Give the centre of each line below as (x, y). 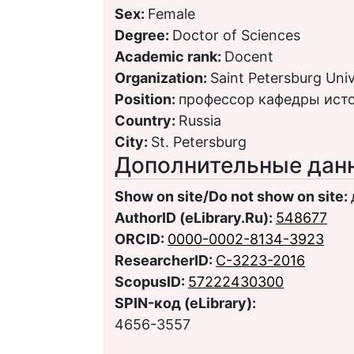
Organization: (162, 77)
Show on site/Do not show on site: (233, 196)
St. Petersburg (199, 141)
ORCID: (141, 239)
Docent (249, 56)
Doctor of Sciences (236, 35)
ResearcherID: (165, 260)
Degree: (143, 35)
